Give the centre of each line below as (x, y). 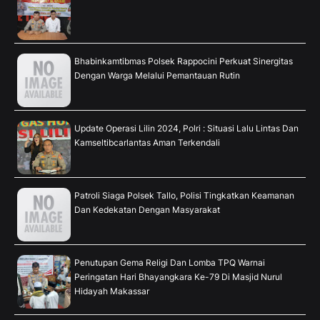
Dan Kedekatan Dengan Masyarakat (147, 209)
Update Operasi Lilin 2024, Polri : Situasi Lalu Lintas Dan (186, 128)
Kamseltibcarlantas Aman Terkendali (147, 142)
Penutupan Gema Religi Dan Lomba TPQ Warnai (170, 262)
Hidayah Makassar (112, 291)
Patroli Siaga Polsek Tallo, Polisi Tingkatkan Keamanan (184, 195)
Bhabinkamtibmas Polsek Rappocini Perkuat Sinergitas (184, 61)
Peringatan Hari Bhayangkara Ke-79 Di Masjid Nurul (178, 276)
